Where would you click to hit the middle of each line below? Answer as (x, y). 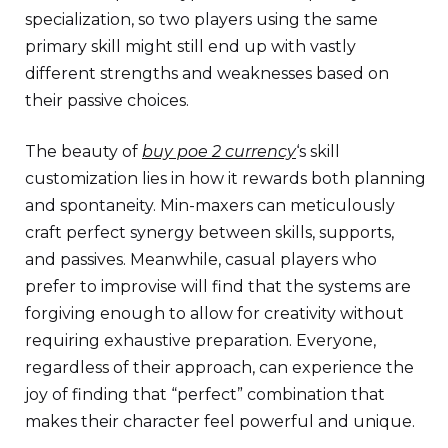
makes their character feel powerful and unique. (220, 421)
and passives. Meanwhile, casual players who (201, 259)
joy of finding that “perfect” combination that (205, 394)
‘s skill (318, 151)
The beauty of (83, 151)
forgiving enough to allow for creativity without (214, 313)
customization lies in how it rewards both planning (225, 178)
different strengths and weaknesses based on (207, 73)
